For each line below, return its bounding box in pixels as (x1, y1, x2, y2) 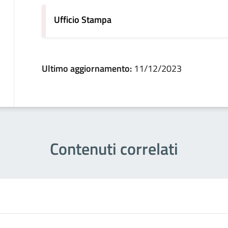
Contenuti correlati (50, 136, 178, 161)
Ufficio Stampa (53, 13, 111, 27)
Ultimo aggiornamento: (41, 62, 134, 76)
